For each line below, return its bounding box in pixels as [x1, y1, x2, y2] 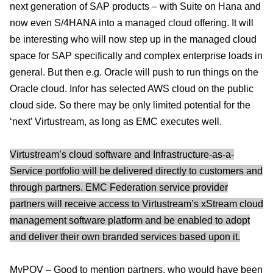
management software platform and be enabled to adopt [10, 214, 250, 225]
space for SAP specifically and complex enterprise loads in [10, 50, 263, 61]
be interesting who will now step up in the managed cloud [10, 34, 257, 44]
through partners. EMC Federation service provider [10, 182, 228, 193]
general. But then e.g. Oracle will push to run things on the [10, 66, 258, 77]
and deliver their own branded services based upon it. [10, 231, 240, 242]
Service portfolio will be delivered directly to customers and [10, 165, 263, 176]
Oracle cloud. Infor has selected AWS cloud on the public [10, 83, 253, 94]
